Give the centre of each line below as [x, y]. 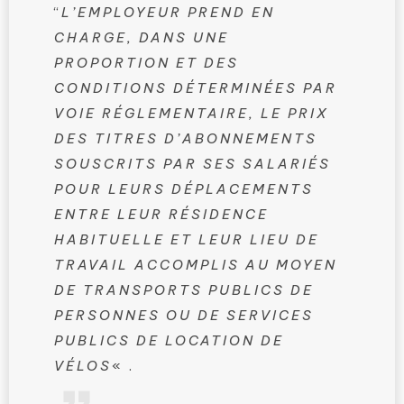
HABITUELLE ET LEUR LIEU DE [187, 239]
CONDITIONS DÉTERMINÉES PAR [196, 88]
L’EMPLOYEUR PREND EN [168, 12]
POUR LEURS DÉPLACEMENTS [184, 189]
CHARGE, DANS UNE [142, 37]
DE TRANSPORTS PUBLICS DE [184, 290]
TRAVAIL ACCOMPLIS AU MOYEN [196, 265]
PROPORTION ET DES [147, 63]
